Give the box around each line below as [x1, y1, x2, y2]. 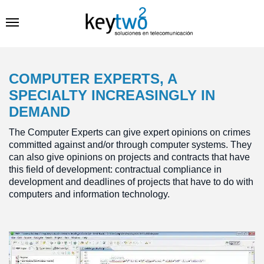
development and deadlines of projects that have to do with [9, 177, 253, 187]
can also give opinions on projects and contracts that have [9, 152, 250, 162]
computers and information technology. [9, 189, 170, 199]
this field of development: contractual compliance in [9, 164, 222, 174]
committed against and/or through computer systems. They [9, 140, 252, 150]
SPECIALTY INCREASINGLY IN [9, 87, 215, 103]
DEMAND [9, 104, 70, 120]
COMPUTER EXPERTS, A [9, 71, 177, 87]
